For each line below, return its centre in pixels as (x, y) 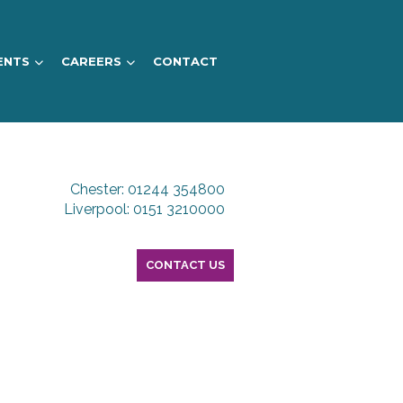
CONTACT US (185, 265)
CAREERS (91, 61)
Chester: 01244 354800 (147, 189)
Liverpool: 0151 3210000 (144, 209)
